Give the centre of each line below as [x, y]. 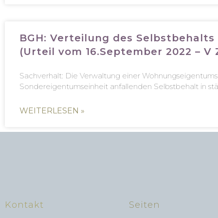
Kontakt [24, 205]
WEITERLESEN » [52, 110]
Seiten [145, 205]
